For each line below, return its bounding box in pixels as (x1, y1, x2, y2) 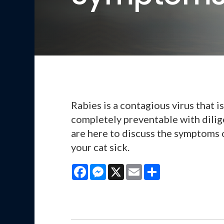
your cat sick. (71, 141, 129, 153)
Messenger (106, 163, 144, 173)
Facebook (88, 163, 123, 173)
